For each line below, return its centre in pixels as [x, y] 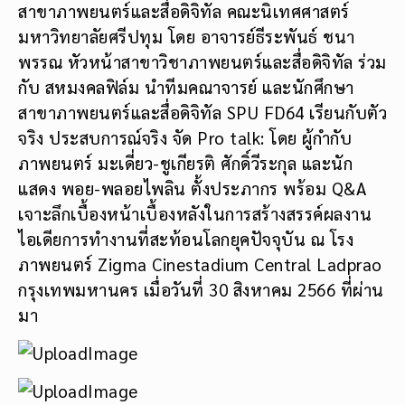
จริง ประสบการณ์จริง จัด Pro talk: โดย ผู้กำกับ [185, 137]
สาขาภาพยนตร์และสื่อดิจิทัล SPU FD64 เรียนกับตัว [202, 112]
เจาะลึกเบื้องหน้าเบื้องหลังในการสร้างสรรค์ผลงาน [195, 213]
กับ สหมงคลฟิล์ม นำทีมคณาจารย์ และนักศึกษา [186, 86]
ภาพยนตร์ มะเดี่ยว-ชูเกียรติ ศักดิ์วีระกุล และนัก [185, 162]
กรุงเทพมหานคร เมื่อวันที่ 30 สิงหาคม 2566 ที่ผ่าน [201, 289]
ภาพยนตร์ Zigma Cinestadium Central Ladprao [200, 264]
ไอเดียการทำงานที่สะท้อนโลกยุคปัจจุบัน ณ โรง [186, 238]
